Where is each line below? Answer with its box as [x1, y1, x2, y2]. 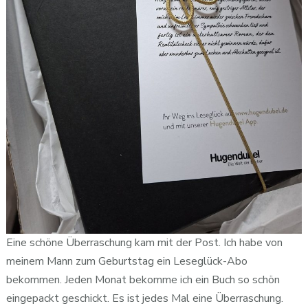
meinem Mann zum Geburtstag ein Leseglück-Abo [5, 253, 247, 269]
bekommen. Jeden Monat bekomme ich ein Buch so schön [5, 272, 280, 287]
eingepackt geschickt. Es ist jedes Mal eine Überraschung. [5, 290, 283, 306]
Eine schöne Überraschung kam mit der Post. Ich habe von [5, 234, 283, 250]
